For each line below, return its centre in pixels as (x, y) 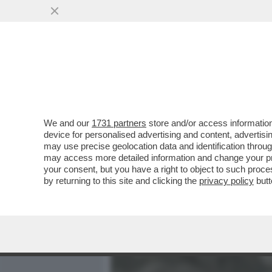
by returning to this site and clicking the (121, 181)
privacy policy (226, 181)
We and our (68, 123)
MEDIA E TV (181, 77)
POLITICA (243, 77)
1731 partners (119, 123)
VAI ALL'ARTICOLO (172, 164)
